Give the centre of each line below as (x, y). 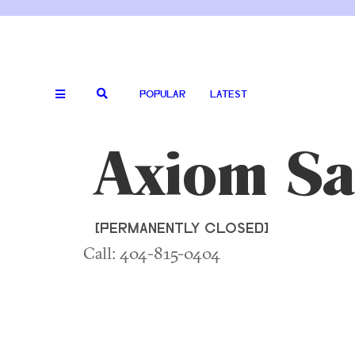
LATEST (229, 95)
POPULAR (162, 95)
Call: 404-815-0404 (152, 253)
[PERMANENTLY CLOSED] (182, 229)
